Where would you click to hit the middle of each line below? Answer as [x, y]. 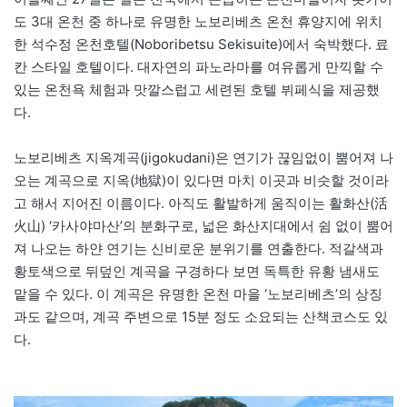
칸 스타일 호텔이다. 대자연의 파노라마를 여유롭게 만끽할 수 [199, 67]
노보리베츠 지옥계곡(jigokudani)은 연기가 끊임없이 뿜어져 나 [203, 158]
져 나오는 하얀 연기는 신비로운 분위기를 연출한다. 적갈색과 [199, 249]
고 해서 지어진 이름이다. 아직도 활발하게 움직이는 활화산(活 [201, 203]
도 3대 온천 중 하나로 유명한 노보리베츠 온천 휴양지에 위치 [198, 22]
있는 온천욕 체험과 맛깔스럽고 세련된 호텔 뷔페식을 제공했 [197, 90]
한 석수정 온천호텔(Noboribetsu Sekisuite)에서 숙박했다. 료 [201, 45]
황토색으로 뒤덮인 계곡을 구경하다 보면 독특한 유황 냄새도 [197, 272]
